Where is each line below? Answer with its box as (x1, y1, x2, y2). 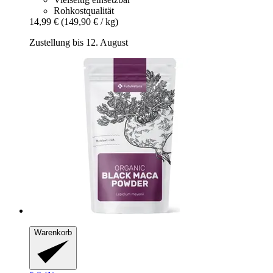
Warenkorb (34, 227, 72, 237)
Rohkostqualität (54, 5, 114, 16)
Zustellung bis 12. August (29, 37, 128, 48)
